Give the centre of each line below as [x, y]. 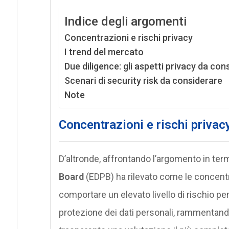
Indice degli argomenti [125, 21]
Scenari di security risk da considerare [143, 80]
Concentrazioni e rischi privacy [128, 37]
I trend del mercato [104, 52]
